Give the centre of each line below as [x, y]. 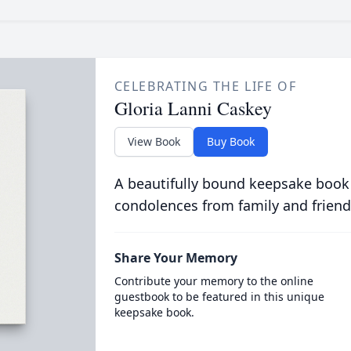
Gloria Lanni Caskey [193, 108]
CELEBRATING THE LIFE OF [205, 86]
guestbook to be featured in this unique [219, 297]
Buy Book [230, 141]
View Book [154, 141]
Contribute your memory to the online [213, 281]
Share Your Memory [175, 258]
